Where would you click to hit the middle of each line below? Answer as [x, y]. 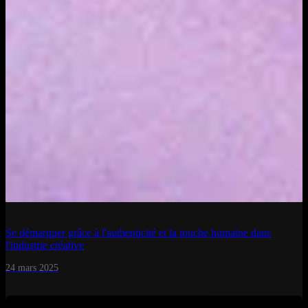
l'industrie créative [45, 245]
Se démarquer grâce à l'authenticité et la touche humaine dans [138, 232]
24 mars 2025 [32, 267]
